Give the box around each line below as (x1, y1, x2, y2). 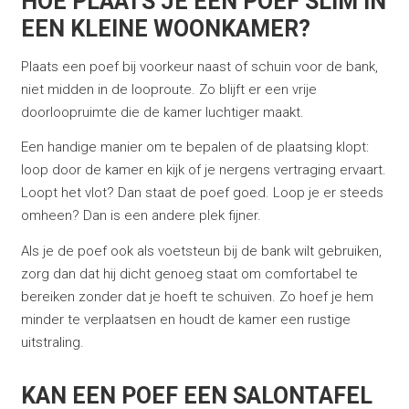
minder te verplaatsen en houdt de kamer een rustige (20, 310, 351, 328)
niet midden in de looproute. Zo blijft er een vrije (20, 80, 317, 98)
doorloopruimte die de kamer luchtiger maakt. (20, 103, 304, 121)
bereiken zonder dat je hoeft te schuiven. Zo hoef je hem (20, 288, 373, 305)
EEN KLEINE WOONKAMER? (20, 16, 310, 43)
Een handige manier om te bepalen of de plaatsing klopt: (20, 139, 369, 156)
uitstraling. (20, 333, 84, 351)
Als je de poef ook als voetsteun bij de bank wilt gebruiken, (20, 242, 382, 259)
